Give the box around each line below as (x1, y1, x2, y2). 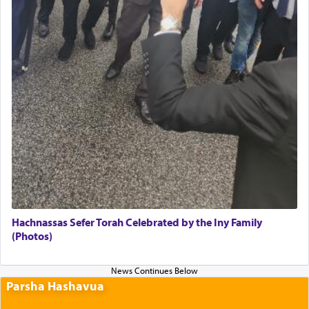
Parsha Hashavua (6, 278, 104, 295)
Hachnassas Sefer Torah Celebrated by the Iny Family (12, 215, 262, 229)
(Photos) (12, 228, 52, 243)
